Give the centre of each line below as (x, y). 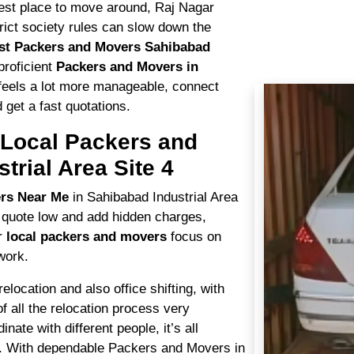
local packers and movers (88, 237)
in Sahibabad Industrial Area (155, 197)
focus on (196, 237)
